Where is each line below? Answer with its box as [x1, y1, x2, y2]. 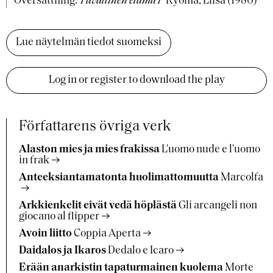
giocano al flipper [19, 211, 99, 222]
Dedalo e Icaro [108, 245, 174, 257]
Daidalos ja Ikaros [19, 245, 106, 257]
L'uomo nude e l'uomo [161, 144, 260, 155]
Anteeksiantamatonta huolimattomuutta [19, 172, 219, 183]
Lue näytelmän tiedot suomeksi [16, 37, 161, 48]
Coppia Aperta [74, 228, 141, 239]
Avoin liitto [19, 228, 72, 239]
